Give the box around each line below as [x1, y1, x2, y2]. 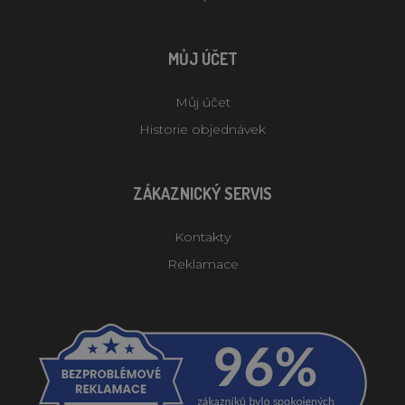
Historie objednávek [139, 120, 266, 137]
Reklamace [166, 255, 239, 272]
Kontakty [174, 228, 231, 245]
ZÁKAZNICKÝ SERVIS [133, 183, 272, 203]
